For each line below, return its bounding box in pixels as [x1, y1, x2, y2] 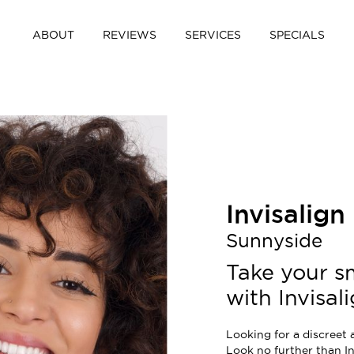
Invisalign [226, 199, 345, 228]
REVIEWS [103, 28, 156, 41]
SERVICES [185, 28, 241, 41]
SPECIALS [269, 28, 325, 41]
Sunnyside [226, 230, 322, 251]
